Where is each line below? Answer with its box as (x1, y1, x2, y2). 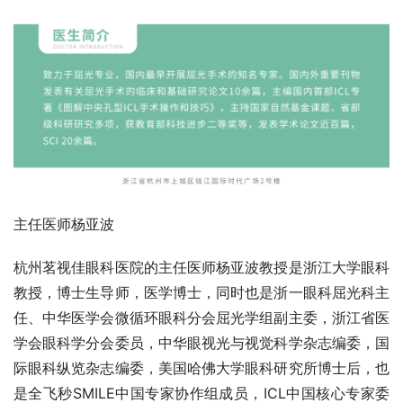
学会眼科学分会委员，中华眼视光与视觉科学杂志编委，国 (13, 334, 390, 353)
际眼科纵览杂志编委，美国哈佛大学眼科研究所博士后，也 (13, 359, 390, 378)
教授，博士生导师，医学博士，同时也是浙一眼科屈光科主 (13, 283, 390, 302)
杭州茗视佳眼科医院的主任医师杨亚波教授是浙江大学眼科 (13, 258, 390, 277)
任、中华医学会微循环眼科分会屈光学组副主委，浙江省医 (13, 309, 390, 327)
